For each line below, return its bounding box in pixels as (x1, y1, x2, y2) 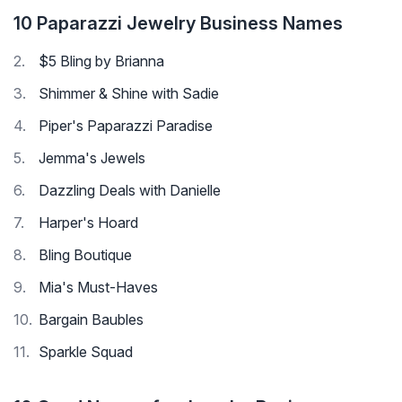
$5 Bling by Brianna (39, 52, 164, 71)
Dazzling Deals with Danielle (39, 181, 221, 200)
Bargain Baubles (39, 310, 144, 329)
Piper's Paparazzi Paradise (39, 117, 213, 135)
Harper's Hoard (39, 214, 138, 232)
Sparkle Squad (39, 343, 133, 362)
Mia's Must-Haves (39, 278, 158, 297)
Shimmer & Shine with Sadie (39, 84, 219, 103)
